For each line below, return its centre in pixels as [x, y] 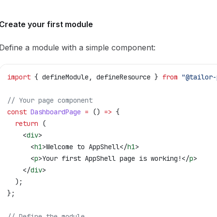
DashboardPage [54, 112]
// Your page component [50, 100]
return [23, 124]
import [19, 77]
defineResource [124, 77]
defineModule [65, 77]
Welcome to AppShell [83, 147]
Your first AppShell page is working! [112, 158]
